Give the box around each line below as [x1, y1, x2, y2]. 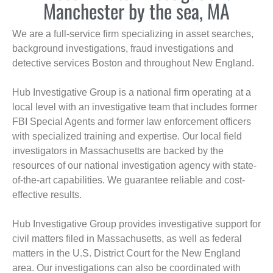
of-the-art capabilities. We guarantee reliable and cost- [12, 175, 245, 186]
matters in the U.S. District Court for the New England [12, 248, 241, 259]
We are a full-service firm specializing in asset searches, [12, 29, 253, 40]
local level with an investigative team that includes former [12, 102, 257, 113]
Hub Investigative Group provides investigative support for [12, 219, 261, 230]
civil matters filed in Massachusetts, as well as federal [12, 233, 242, 244]
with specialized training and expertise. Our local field [12, 131, 242, 142]
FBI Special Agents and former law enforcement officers [12, 116, 251, 127]
